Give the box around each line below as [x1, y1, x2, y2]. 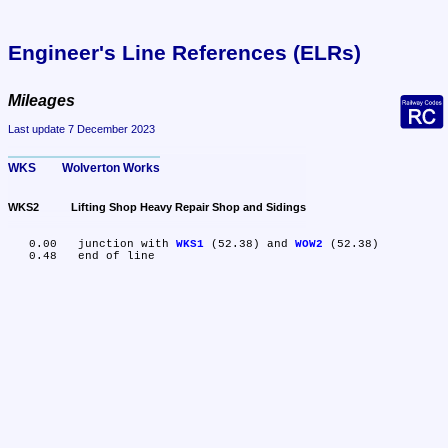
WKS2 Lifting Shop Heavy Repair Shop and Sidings [71, 201, 306, 214]
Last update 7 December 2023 [8, 123, 155, 136]
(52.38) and [204, 238, 295, 251]
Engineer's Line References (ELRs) [8, 40, 361, 64]
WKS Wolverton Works [62, 160, 160, 175]
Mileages [8, 91, 75, 109]
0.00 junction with [78, 238, 176, 251]
